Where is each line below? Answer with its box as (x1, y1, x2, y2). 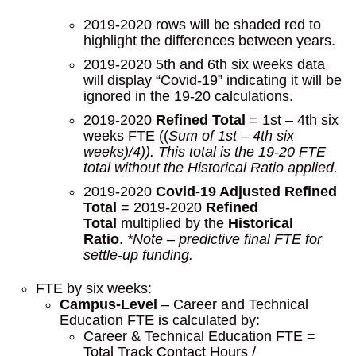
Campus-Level (60, 296, 157, 312)
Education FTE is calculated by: (60, 312, 260, 328)
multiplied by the (117, 215, 228, 231)
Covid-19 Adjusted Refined (152, 184, 337, 199)
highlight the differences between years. (83, 33, 335, 48)
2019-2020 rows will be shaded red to (83, 17, 321, 33)
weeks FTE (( (83, 128, 168, 144)
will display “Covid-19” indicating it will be (83, 72, 342, 88)
